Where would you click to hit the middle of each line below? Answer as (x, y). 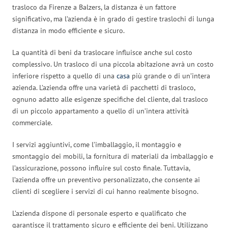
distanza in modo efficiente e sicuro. (68, 30)
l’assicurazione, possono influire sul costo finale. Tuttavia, (101, 168)
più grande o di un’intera (170, 76)
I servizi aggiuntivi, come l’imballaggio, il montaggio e (97, 144)
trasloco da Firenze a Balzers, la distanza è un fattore (94, 7)
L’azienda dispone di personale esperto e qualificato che (99, 213)
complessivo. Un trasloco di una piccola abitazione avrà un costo (113, 64)
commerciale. (32, 122)
